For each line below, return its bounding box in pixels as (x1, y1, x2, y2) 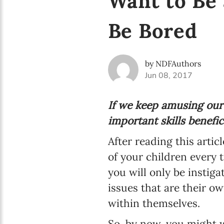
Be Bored (107, 17, 197, 43)
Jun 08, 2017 (144, 69, 192, 81)
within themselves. (107, 196, 200, 210)
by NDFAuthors (144, 58, 201, 68)
